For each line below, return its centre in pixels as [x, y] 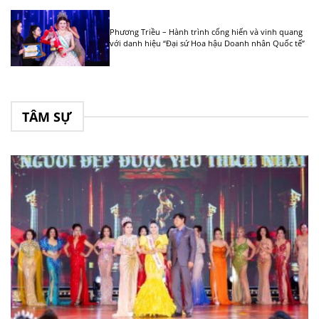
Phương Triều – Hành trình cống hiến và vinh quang [206, 31]
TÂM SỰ [47, 116]
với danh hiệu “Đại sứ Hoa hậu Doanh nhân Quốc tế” [208, 43]
